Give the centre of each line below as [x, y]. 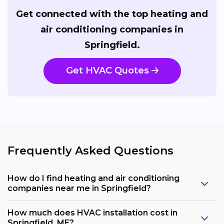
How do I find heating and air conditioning [93, 178]
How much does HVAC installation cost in [92, 212]
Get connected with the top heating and [112, 14]
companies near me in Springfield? [79, 188]
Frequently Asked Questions [90, 151]
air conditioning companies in [112, 29]
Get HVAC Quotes [107, 71]
